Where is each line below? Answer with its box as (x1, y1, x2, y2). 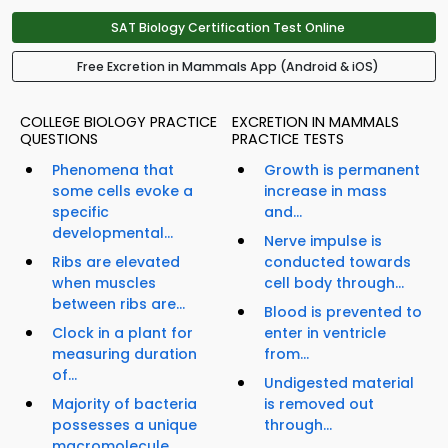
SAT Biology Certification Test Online (111, 19, 345, 37)
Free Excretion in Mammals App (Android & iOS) (77, 58, 379, 76)
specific (52, 202, 109, 223)
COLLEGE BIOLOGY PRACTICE (20, 112, 217, 133)
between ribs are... (52, 294, 185, 315)
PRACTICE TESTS (232, 129, 344, 150)
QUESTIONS (20, 129, 98, 150)
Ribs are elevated (52, 252, 180, 273)
